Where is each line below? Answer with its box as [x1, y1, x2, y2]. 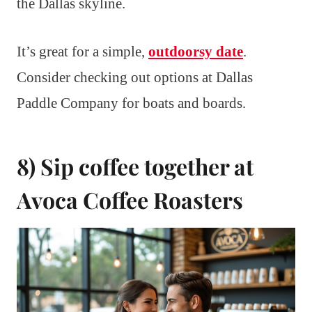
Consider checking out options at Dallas [17, 68, 253, 86]
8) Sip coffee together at [17, 150, 253, 181]
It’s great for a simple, [17, 42, 148, 60]
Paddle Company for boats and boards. [17, 94, 246, 111]
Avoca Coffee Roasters [17, 184, 243, 214]
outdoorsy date [148, 42, 243, 60]
